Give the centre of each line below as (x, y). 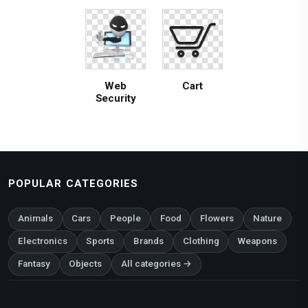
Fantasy (34, 264)
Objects (86, 264)
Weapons (258, 241)
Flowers (217, 219)
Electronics (42, 241)
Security (115, 98)
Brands (148, 241)
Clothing (201, 241)
